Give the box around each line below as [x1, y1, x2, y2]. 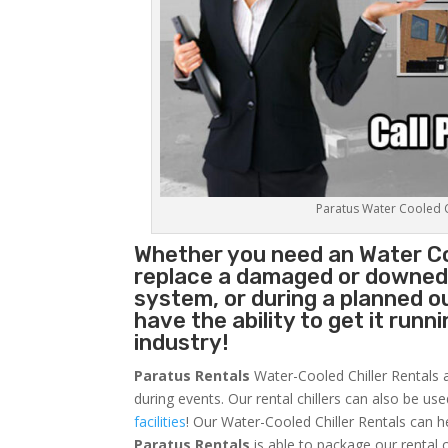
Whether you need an [134, 241, 360, 269]
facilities [134, 412, 187, 432]
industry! [134, 329, 230, 357]
